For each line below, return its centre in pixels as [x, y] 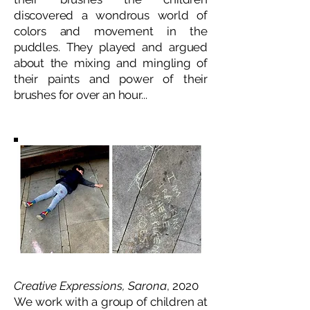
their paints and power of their [111, 79]
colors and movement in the [111, 31]
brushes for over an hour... [81, 95]
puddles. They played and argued [111, 47]
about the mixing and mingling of [111, 63]
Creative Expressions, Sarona [90, 286]
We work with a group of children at [111, 302]
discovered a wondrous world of [111, 15]
